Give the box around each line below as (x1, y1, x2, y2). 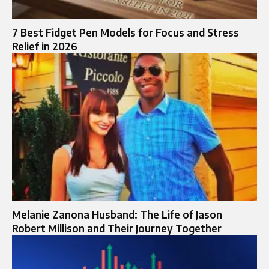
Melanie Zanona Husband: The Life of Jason (12, 207, 222, 221)
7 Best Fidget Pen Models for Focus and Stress (12, 25, 239, 39)
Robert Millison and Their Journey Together (12, 221, 222, 235)
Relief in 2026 (12, 39, 77, 53)
